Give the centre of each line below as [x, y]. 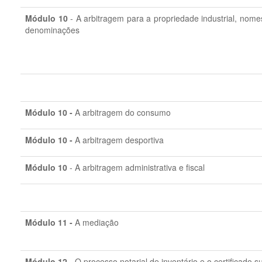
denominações [52, 30]
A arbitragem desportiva [119, 140]
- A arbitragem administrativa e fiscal [136, 167]
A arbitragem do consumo [123, 112]
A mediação [97, 222]
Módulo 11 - [50, 222]
